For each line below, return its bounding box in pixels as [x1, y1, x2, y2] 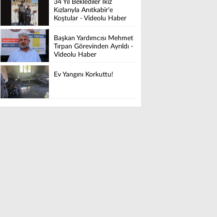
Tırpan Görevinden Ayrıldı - [54, 43, 133, 50]
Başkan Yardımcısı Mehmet [54, 35, 133, 42]
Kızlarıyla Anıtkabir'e [54, 7, 113, 14]
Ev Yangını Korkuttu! [54, 71, 113, 78]
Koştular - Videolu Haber [54, 15, 126, 22]
